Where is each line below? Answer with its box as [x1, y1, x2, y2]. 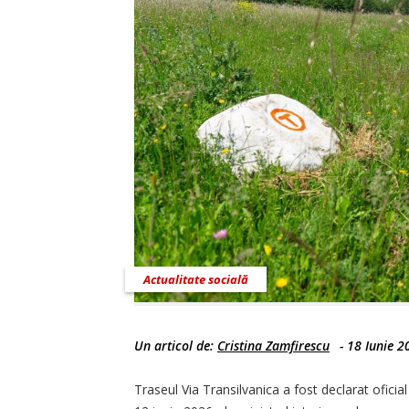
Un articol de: [134, 337, 217, 355]
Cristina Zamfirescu [217, 337, 330, 355]
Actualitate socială [143, 271, 248, 288]
